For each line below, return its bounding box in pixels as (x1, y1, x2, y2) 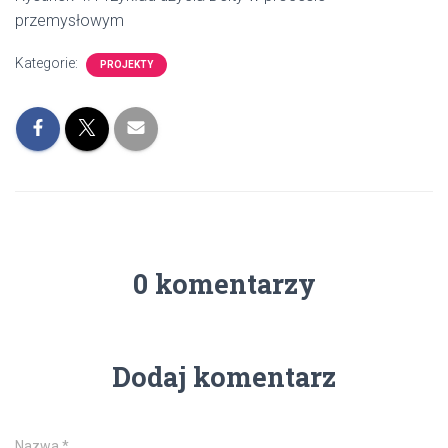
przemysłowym (15, 11, 124, 30)
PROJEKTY (100, 59, 153, 70)
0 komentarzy (132, 266, 316, 301)
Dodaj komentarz (112, 359, 336, 394)
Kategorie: (15, 55, 81, 71)
